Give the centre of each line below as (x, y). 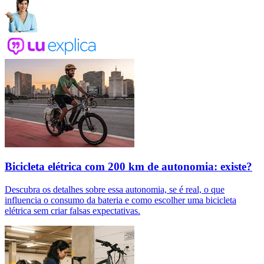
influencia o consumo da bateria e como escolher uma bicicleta (121, 200)
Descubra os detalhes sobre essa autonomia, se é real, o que (115, 190)
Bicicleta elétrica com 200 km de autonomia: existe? (128, 167)
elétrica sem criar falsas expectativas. (72, 211)
